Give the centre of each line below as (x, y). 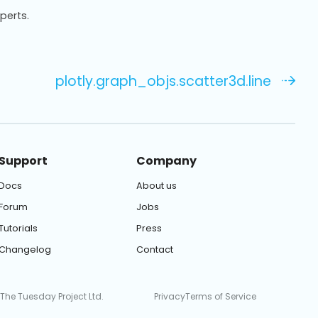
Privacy (169, 297)
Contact (154, 249)
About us (156, 185)
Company (166, 160)
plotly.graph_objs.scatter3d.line (163, 82)
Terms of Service (220, 297)
